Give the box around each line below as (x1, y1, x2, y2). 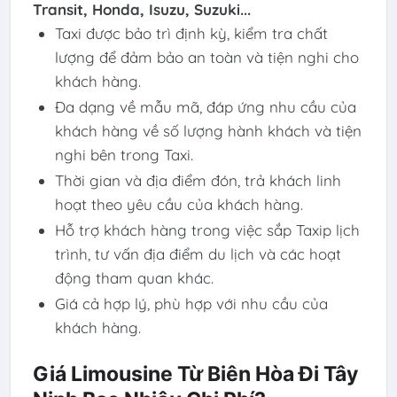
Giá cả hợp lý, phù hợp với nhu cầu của (54, 293, 328, 313)
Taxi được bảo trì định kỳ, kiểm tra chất (54, 23, 328, 43)
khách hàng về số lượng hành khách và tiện (54, 121, 362, 140)
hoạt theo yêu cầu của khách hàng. (54, 194, 303, 214)
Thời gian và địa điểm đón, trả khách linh (54, 170, 341, 190)
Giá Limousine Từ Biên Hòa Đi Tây (32, 361, 358, 386)
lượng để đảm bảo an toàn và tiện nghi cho (54, 47, 359, 66)
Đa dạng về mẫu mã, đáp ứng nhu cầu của (54, 97, 356, 116)
